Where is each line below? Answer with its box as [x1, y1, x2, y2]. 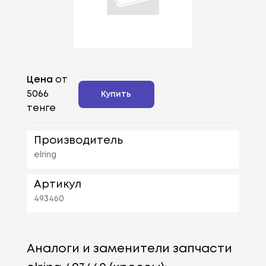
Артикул [33, 179, 81, 189]
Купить [101, 90, 132, 98]
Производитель [33, 135, 123, 145]
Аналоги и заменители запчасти [26, 243, 232, 255]
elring [33, 151, 56, 159]
